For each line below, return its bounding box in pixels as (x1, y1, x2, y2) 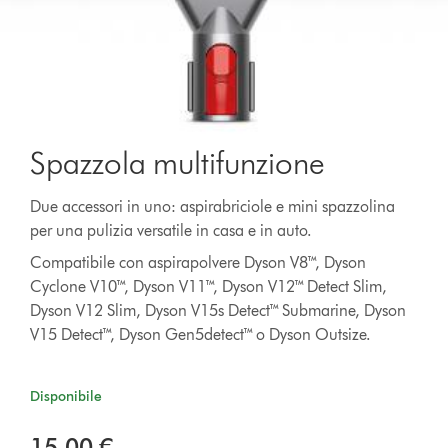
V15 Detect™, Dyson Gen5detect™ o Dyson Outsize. (30, 324, 372, 344)
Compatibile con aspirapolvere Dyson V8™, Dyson (30, 252, 367, 272)
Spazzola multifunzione (30, 142, 326, 182)
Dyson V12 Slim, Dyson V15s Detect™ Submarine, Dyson (30, 300, 407, 320)
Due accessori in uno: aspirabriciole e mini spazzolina (30, 196, 396, 216)
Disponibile (30, 387, 103, 405)
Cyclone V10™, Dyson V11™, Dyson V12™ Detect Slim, (30, 276, 388, 296)
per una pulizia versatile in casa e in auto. (30, 220, 313, 240)
